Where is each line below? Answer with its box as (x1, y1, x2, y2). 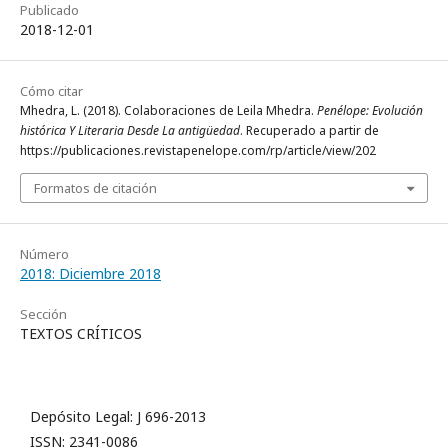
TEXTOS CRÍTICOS (20, 324, 142, 343)
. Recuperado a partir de (240, 122, 379, 139)
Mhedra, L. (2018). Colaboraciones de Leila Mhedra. (20, 102, 317, 119)
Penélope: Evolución (317, 102, 423, 119)
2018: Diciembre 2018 (20, 264, 161, 283)
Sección (20, 305, 67, 323)
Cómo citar (20, 82, 83, 100)
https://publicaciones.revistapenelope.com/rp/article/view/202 (20, 142, 376, 159)
